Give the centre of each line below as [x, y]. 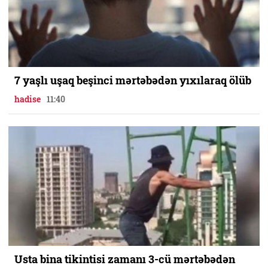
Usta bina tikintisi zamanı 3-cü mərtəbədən [125, 259]
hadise [28, 99]
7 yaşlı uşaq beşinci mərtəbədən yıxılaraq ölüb [133, 80]
